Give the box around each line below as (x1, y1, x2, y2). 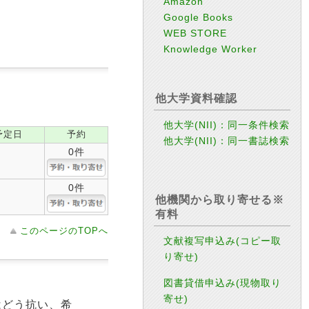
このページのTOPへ (20, 226, 108, 236)
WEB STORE (163, 28, 228, 39)
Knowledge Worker (163, 43, 258, 54)
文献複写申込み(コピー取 (163, 235, 282, 247)
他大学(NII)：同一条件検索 (163, 119, 290, 130)
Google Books (163, 12, 234, 23)
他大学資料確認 (155, 92, 237, 104)
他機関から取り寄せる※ (155, 194, 284, 206)
